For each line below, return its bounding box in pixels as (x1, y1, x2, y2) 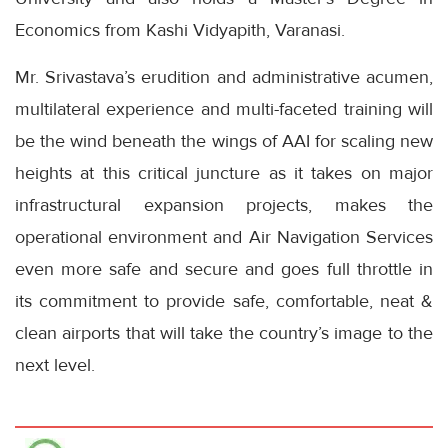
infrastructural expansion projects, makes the (15, 194, 433, 216)
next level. (15, 354, 95, 376)
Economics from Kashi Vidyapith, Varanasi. (15, 19, 345, 41)
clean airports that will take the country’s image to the (15, 322, 433, 344)
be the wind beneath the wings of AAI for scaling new (15, 130, 433, 152)
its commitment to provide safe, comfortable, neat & (15, 290, 433, 312)
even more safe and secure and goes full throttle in (15, 258, 433, 280)
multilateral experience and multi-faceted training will (15, 98, 433, 120)
